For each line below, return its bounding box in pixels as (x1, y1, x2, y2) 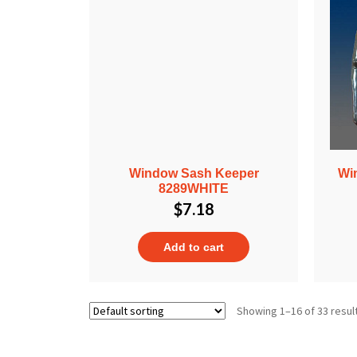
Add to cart (163, 240, 225, 253)
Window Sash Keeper (128, 166, 259, 180)
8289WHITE (159, 181, 229, 195)
